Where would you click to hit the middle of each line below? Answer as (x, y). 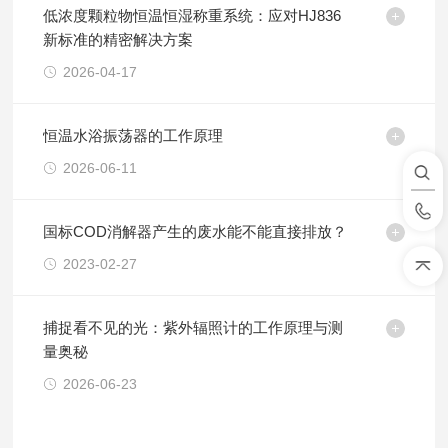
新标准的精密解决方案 (118, 39)
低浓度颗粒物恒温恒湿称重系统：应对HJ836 (192, 15)
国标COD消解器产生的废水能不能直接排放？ (195, 231)
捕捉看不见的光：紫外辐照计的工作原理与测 (193, 327)
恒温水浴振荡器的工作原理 (133, 135)
